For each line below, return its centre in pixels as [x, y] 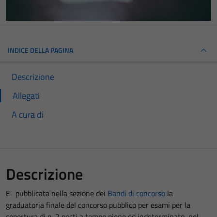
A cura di [28, 114]
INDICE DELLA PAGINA [40, 50]
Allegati [26, 95]
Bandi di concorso [136, 193]
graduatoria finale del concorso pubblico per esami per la [98, 205]
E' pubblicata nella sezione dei [57, 193]
